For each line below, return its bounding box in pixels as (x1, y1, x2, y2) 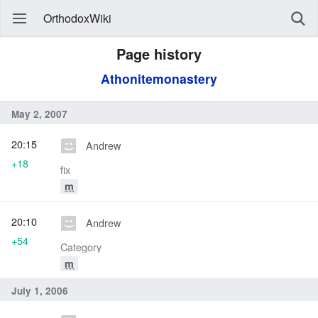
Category (60, 239, 102, 255)
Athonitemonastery (101, 70, 217, 87)
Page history (116, 43, 202, 64)
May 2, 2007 (11, 106, 67, 121)
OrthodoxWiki (43, 10, 111, 26)
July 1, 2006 (11, 283, 68, 297)
